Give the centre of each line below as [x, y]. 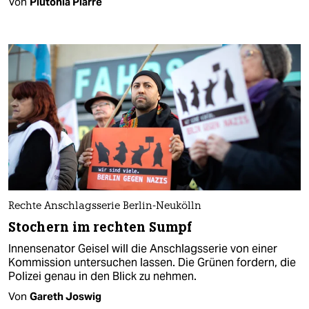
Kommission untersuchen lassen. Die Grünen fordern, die [152, 262]
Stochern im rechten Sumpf [101, 227]
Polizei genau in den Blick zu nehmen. [102, 276]
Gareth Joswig [66, 296]
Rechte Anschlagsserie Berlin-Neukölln [105, 206]
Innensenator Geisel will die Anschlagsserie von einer [143, 248]
